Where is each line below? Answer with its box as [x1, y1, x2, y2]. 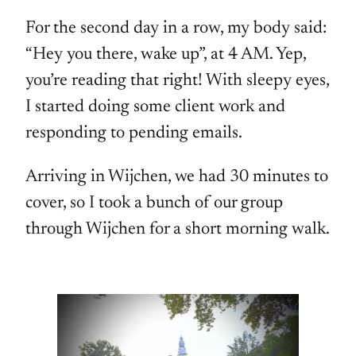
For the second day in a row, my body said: [25, 20, 327, 38]
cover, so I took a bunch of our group [25, 195, 283, 213]
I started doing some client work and [25, 99, 285, 117]
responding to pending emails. [25, 125, 242, 143]
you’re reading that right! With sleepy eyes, [25, 72, 329, 91]
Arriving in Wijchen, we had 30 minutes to [25, 168, 328, 187]
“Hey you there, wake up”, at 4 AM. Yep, [25, 46, 306, 64]
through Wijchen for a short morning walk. [25, 221, 330, 239]
